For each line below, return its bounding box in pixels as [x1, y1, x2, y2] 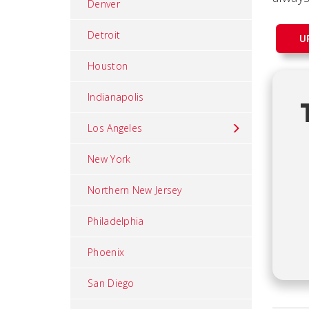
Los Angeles [88, 121, 143, 134]
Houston [88, 59, 128, 72]
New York [88, 152, 131, 166]
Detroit [88, 28, 121, 41]
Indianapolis [88, 90, 144, 103]
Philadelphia [88, 215, 144, 228]
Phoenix [88, 246, 125, 259]
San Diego [88, 277, 134, 290]
